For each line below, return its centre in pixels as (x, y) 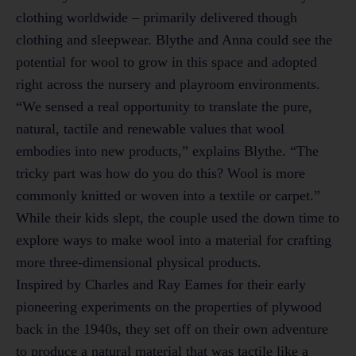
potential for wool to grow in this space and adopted (166, 62)
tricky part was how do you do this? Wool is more (161, 174)
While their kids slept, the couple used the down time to (178, 218)
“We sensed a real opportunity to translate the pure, (164, 107)
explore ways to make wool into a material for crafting (174, 240)
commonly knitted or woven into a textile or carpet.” (168, 196)
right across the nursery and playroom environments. (168, 85)
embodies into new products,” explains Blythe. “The (167, 151)
